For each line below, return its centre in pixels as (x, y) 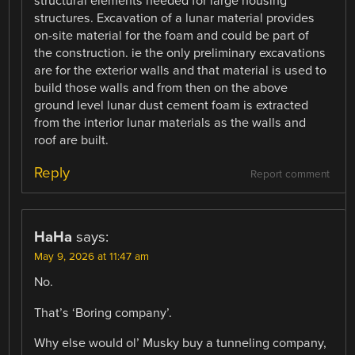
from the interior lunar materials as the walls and (170, 123)
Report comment (290, 175)
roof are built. (72, 141)
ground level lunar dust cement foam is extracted (172, 106)
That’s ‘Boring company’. (103, 313)
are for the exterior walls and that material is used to (181, 71)
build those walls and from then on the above (161, 88)
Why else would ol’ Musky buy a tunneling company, (181, 343)
